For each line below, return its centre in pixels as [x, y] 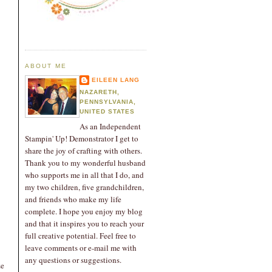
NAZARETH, [100, 92]
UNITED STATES [107, 111]
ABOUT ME [46, 66]
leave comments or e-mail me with [81, 248]
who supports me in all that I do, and [84, 175]
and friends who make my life [73, 199]
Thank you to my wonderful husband [85, 163]
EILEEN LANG [116, 80]
